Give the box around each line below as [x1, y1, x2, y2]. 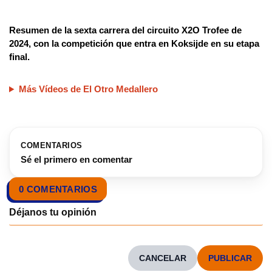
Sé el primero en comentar [21, 154, 132, 165]
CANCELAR [139, 253, 186, 263]
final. [9, 52, 30, 62]
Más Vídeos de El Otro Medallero [18, 84, 158, 94]
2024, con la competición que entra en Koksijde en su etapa [9, 38, 259, 49]
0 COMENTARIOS [19, 183, 97, 194]
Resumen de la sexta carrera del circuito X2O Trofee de [9, 25, 242, 35]
